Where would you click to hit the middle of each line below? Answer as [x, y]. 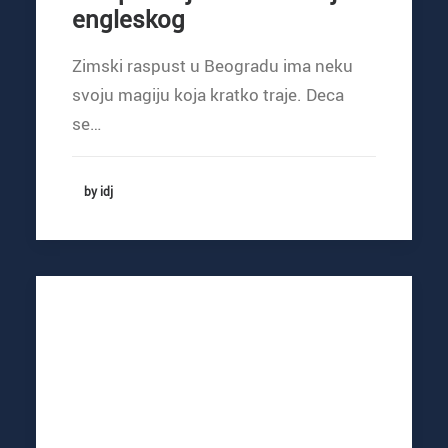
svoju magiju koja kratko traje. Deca [208, 94]
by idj [98, 190]
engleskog [128, 18]
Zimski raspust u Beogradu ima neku [212, 65]
